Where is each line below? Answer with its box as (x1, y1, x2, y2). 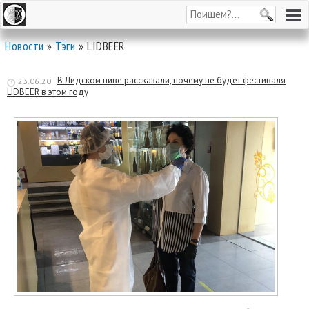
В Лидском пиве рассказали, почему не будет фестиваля (57, 74, 286, 86)
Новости (5, 38, 44, 54)
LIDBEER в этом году (7, 86, 88, 99)
